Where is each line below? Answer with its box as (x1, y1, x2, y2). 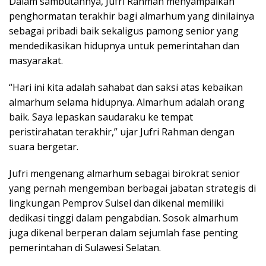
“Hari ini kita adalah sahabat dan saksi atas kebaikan (9, 81, 243, 94)
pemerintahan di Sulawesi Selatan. (9, 241, 161, 255)
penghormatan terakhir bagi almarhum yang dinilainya (9, 9, 254, 23)
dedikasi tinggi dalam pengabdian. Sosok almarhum (9, 211, 238, 225)
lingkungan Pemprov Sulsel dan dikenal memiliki (9, 197, 224, 210)
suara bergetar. (9, 140, 78, 154)
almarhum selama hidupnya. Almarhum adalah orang (9, 96, 245, 109)
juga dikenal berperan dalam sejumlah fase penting (9, 226, 238, 240)
